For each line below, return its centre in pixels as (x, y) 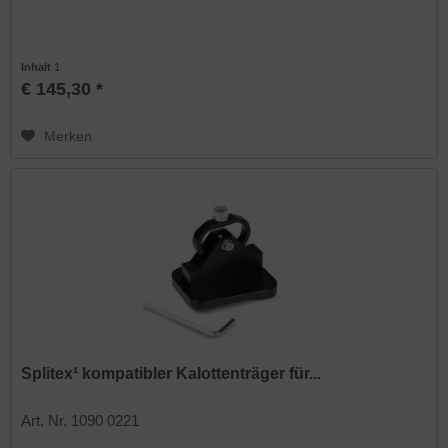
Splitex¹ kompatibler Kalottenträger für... (171, 373)
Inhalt (38, 66)
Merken (68, 135)
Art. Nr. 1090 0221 (80, 420)
